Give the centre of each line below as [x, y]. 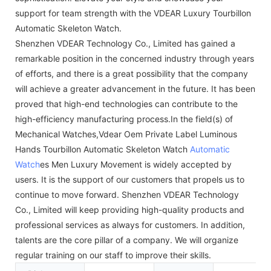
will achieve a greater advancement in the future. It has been [135, 88]
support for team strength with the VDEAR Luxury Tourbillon [133, 13]
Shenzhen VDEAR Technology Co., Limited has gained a [125, 43]
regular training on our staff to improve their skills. [113, 255]
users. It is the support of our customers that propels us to [130, 179]
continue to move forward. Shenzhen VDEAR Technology [127, 194]
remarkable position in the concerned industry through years [135, 58]
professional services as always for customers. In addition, [130, 224]
